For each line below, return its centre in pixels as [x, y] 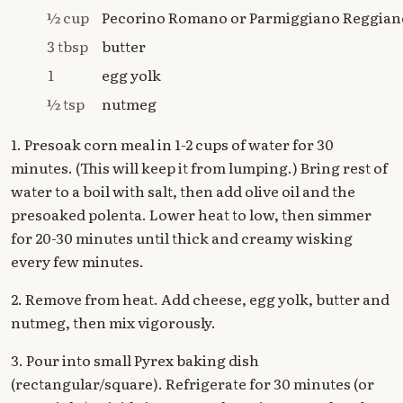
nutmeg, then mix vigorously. [113, 322]
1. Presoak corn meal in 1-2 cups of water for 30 [172, 143]
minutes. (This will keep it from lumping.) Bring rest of [199, 167]
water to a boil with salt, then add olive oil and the [183, 190]
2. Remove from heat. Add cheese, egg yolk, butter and [200, 298]
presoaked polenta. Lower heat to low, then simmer [191, 214]
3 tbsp [67, 45]
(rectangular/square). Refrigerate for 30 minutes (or [193, 383]
